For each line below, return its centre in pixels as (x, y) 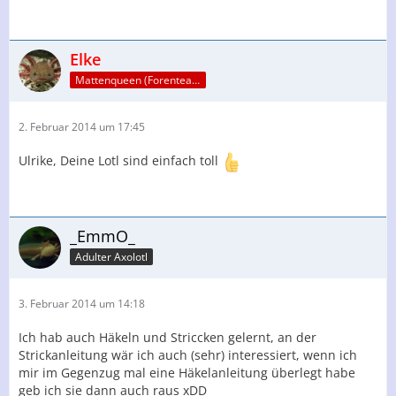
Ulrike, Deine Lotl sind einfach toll (120, 161)
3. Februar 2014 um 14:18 (82, 304)
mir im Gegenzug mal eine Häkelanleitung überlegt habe (187, 373)
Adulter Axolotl (111, 256)
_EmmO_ (103, 236)
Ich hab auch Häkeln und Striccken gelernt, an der (168, 337)
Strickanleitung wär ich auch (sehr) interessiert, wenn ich (188, 355)
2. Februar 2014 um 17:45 (82, 127)
